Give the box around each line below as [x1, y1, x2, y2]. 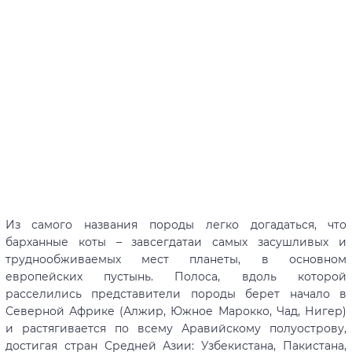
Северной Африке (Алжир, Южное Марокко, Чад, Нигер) [5, 304, 347, 319]
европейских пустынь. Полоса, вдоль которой [5, 269, 347, 284]
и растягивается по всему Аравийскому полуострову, [5, 321, 347, 336]
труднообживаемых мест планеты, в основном [5, 252, 347, 267]
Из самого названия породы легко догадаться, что [5, 218, 347, 233]
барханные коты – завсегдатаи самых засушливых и [5, 235, 347, 250]
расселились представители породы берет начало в [5, 287, 347, 302]
